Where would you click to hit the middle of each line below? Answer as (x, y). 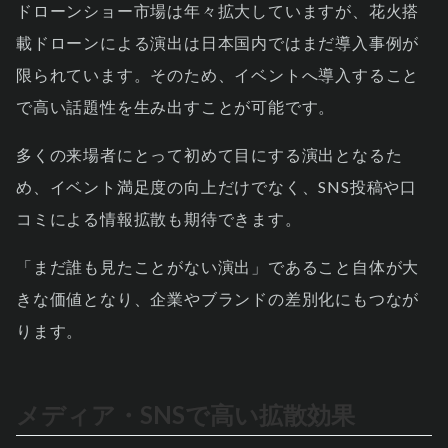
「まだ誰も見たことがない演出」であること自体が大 (218, 267)
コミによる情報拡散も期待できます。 (159, 219)
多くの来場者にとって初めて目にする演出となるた (209, 155)
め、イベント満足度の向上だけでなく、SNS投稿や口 (216, 187)
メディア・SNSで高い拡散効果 (185, 415)
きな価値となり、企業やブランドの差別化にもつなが (218, 299)
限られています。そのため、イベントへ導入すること (218, 75)
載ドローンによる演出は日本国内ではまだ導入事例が (218, 43)
